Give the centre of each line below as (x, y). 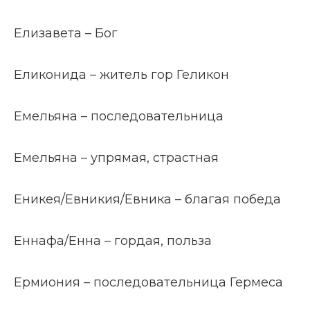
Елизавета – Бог (66, 33)
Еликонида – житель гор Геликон (121, 75)
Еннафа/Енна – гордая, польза (113, 241)
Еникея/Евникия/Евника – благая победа (147, 199)
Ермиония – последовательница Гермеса (148, 282)
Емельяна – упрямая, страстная (116, 158)
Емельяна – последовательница (119, 116)
